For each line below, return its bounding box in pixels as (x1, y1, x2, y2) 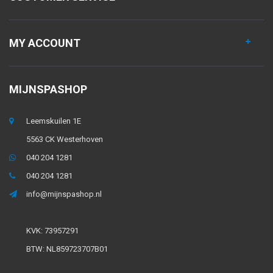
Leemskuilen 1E (26, 116, 81, 126)
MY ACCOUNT (9, 37, 80, 49)
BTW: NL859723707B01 (26, 244, 108, 253)
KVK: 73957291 (26, 226, 79, 235)
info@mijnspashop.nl (26, 190, 102, 199)
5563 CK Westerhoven (26, 135, 103, 144)
